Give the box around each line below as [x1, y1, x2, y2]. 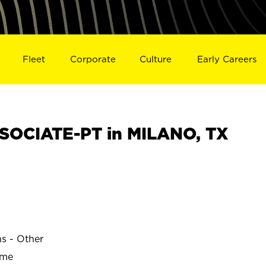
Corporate [69, 53, 116, 64]
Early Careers [197, 53, 257, 64]
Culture [140, 53, 172, 64]
